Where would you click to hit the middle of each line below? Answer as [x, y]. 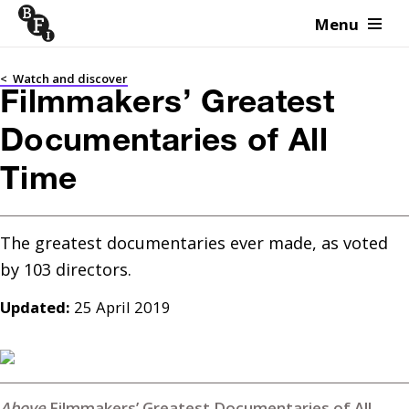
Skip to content [96, 31]
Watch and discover [70, 79]
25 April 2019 [122, 307]
